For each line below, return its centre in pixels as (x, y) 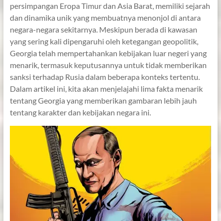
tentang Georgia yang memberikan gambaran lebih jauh (103, 100)
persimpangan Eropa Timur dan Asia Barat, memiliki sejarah (110, 6)
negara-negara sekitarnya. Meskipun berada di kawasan (103, 29)
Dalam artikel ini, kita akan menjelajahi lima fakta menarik (106, 89)
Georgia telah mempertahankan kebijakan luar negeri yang (108, 53)
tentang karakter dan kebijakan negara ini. (80, 112)
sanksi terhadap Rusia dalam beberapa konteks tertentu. (105, 77)
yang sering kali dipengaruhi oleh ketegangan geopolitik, (104, 41)
